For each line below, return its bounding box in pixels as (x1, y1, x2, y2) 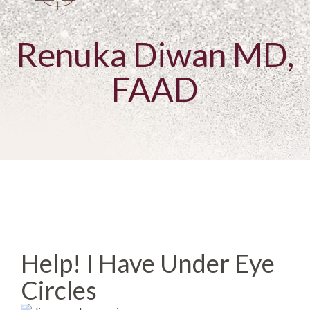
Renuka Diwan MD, (16, 35, 294, 74)
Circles (21, 275, 97, 305)
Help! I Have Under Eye (21, 248, 275, 278)
